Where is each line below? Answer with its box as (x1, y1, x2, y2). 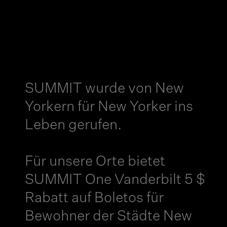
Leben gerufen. (24, 118, 122, 132)
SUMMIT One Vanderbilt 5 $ (24, 173, 205, 187)
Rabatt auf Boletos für (24, 191, 164, 205)
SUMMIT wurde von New (24, 82, 184, 96)
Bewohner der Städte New (24, 209, 192, 223)
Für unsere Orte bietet (24, 155, 165, 169)
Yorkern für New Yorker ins (24, 100, 193, 114)
